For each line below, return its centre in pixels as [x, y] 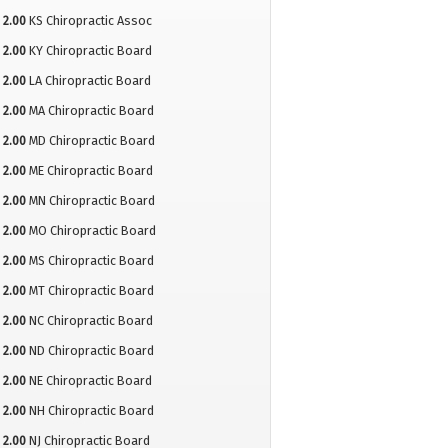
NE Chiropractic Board [90, 381]
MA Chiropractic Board [91, 111]
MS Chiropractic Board [91, 261]
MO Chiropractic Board [92, 231]
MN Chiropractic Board [91, 201]
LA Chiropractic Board [89, 81]
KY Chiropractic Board [90, 51]
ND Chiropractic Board [91, 351]
